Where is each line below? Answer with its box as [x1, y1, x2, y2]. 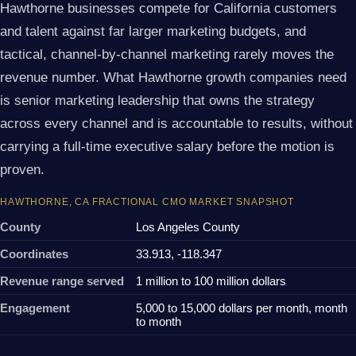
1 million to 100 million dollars [136, 274, 286, 288]
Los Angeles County [136, 220, 240, 234]
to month [136, 315, 181, 329]
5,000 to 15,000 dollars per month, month [136, 301, 347, 315]
